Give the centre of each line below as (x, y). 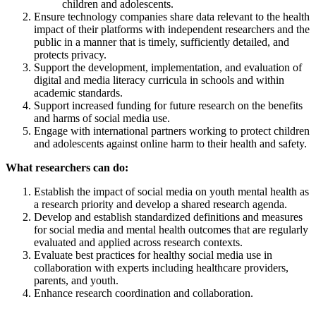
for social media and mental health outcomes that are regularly (171, 229)
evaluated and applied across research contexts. (138, 242)
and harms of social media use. (102, 118)
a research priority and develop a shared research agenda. (160, 204)
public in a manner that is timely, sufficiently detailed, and (162, 42)
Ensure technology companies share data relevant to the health (172, 16)
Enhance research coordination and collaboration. (144, 293)
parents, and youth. (76, 280)
